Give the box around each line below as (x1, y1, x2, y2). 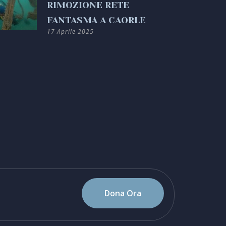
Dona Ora (104, 187, 141, 199)
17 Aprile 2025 (47, 27, 94, 36)
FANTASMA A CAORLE (47, 15, 146, 25)
